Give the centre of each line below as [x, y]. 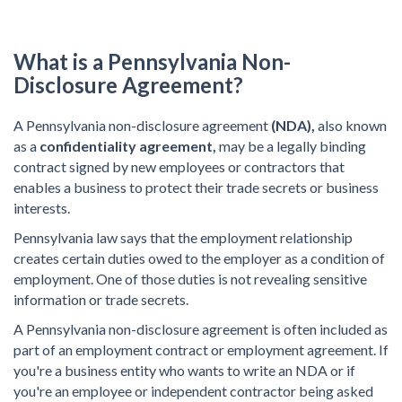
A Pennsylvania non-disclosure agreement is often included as [201, 329]
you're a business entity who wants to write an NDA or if [184, 370]
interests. [42, 208]
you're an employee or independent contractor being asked [193, 391]
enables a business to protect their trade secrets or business [196, 187]
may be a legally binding [293, 146]
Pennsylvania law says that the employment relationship [183, 237]
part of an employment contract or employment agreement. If [201, 350]
